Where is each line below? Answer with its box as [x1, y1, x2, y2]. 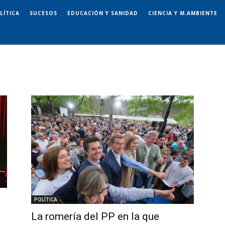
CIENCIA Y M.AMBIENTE [148, 9, 217, 17]
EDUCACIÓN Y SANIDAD [67, 9, 138, 17]
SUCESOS [30, 9, 57, 17]
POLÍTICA [34, 196, 57, 203]
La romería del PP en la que [31, 210, 159, 223]
